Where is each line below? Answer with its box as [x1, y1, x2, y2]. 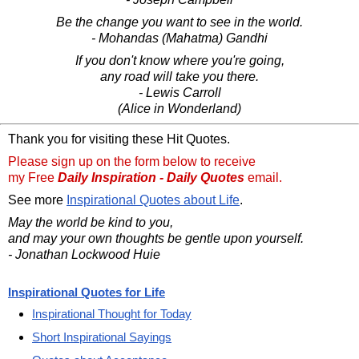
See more [8, 192, 67, 207]
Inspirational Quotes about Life [67, 192, 240, 207]
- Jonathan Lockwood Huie [8, 247, 160, 261]
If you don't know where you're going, [75, 53, 284, 67]
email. [244, 170, 282, 184]
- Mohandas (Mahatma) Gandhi [91, 30, 268, 45]
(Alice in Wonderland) [118, 101, 241, 115]
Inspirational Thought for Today [32, 306, 192, 321]
